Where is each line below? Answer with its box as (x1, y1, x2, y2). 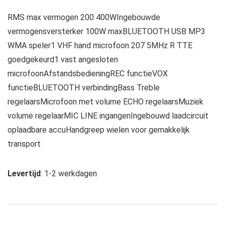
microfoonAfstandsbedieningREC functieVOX (8, 69, 168, 78)
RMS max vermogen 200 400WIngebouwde (8, 13, 160, 22)
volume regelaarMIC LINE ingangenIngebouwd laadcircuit (8, 111, 208, 121)
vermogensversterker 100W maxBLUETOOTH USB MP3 (8, 27, 205, 36)
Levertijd (8, 169, 41, 178)
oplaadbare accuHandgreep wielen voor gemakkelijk (8, 125, 190, 135)
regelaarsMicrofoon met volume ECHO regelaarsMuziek (8, 97, 203, 106)
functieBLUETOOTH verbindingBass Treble (8, 83, 160, 92)
